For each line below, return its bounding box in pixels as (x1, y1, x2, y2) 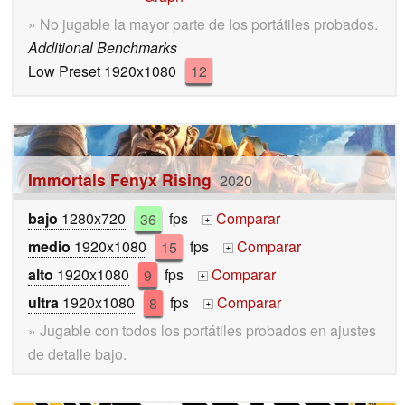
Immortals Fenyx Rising (28, 168, 212, 192)
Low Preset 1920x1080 (28, 60, 176, 81)
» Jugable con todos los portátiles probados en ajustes (28, 320, 376, 342)
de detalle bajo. (28, 344, 127, 365)
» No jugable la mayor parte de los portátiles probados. (28, 13, 378, 34)
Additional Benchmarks (28, 36, 177, 58)
